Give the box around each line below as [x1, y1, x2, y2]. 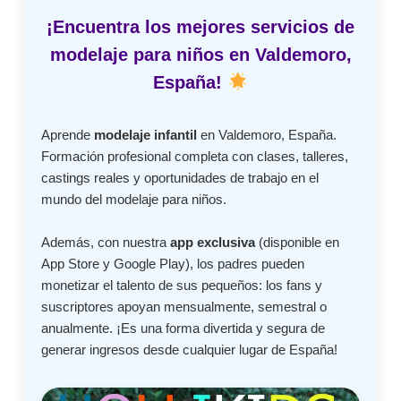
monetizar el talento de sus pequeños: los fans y [41, 277, 323, 294]
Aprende [41, 127, 95, 143]
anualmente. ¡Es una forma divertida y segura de [41, 320, 326, 337]
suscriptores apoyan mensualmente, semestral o [41, 299, 328, 315]
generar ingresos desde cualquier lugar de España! [41, 342, 338, 358]
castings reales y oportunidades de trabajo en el [41, 170, 320, 186]
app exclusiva [170, 235, 256, 251]
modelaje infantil [94, 127, 198, 143]
